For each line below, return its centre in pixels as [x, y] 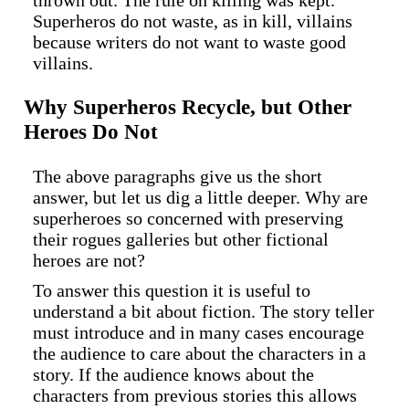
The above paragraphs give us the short [178, 176]
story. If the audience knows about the [173, 374]
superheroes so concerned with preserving [188, 218]
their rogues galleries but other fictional [181, 239]
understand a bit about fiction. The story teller [204, 311]
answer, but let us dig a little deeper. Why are [200, 197]
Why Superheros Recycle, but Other [188, 107]
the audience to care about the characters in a [199, 353]
